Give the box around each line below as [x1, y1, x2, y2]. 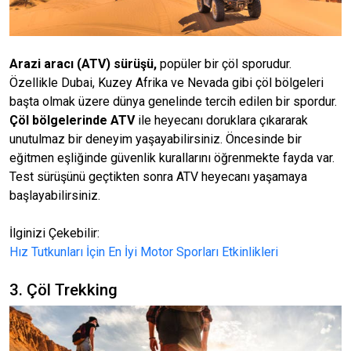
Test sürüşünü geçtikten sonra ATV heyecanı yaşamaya [9, 169, 307, 184]
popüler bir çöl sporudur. [157, 56, 291, 71]
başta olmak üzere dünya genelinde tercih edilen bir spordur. [9, 94, 337, 109]
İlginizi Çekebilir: [9, 226, 100, 241]
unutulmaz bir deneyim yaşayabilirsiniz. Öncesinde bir [9, 132, 302, 147]
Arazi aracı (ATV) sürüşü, [9, 56, 157, 71]
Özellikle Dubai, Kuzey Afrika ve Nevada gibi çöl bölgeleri [9, 75, 324, 90]
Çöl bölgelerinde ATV [9, 113, 135, 128]
